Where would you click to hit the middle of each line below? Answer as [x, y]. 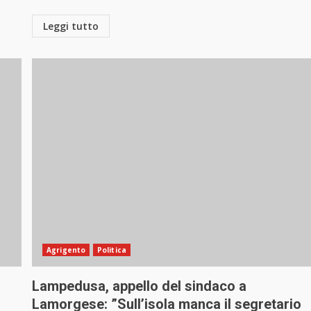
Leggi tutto [71, 26]
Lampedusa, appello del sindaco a [140, 286]
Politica [112, 250]
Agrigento [66, 250]
